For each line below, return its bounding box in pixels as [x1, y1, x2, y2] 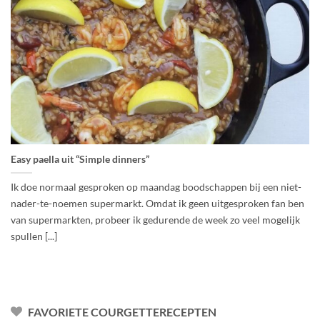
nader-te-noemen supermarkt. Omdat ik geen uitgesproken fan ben [11, 197, 304, 210]
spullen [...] [11, 230, 57, 243]
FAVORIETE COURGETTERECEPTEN [28, 304, 216, 319]
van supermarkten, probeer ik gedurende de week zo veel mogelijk [11, 214, 300, 226]
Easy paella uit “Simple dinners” [11, 153, 149, 166]
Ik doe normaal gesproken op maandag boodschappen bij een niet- [11, 181, 301, 194]
